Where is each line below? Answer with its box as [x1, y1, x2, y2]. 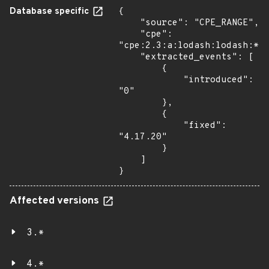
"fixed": [118, 120, 183, 131]
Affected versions [10, 195, 101, 208]
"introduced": [118, 74, 183, 86]
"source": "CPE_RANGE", [118, 17, 140, 29]
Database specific [10, 6, 91, 17]
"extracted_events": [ [118, 52, 140, 63]
